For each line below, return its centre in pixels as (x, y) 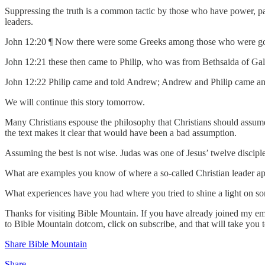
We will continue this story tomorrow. (75, 102)
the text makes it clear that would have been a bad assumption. (121, 132)
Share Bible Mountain (46, 244)
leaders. (19, 21)
